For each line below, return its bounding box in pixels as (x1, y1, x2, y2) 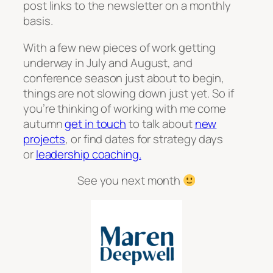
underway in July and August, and (23, 54, 193, 71)
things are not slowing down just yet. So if (23, 85, 234, 101)
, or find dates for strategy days (65, 130, 223, 147)
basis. (23, 13, 53, 29)
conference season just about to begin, (23, 69, 225, 86)
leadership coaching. (35, 146, 141, 162)
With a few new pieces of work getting (23, 39, 216, 55)
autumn (23, 115, 65, 132)
